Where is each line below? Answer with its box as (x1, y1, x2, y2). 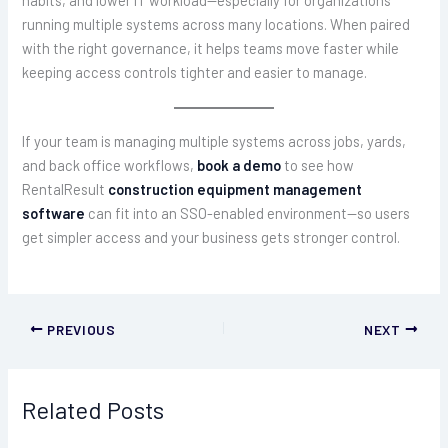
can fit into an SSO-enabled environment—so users (88, 204, 411, 223)
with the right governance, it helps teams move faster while (22, 38, 400, 57)
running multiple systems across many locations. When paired (22, 14, 411, 33)
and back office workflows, (22, 156, 198, 175)
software (22, 204, 89, 223)
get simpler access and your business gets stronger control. (22, 228, 401, 247)
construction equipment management (108, 180, 363, 199)
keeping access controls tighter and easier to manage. (22, 62, 368, 81)
